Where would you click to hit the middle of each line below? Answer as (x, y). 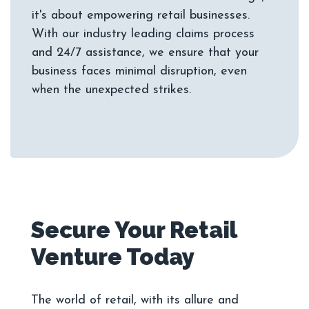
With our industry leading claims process (143, 34)
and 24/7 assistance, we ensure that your (145, 53)
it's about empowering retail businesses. (141, 16)
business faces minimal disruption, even (139, 72)
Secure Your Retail (134, 230)
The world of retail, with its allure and (135, 301)
